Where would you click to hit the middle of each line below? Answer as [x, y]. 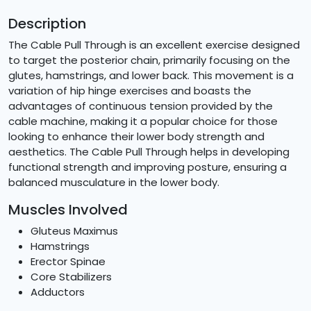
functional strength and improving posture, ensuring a [148, 167]
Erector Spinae [68, 262]
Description [47, 24]
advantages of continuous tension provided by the [141, 106]
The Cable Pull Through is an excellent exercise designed [154, 45]
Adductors [58, 292]
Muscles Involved [68, 210]
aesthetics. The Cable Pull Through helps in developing [149, 152]
